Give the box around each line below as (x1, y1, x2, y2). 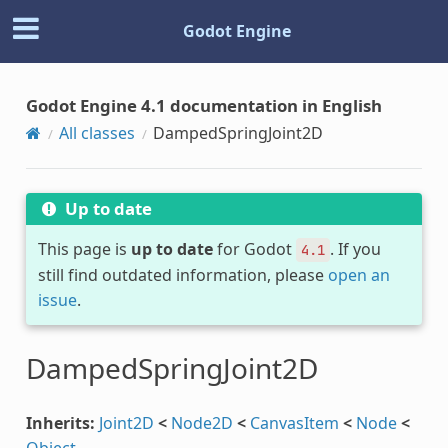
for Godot (212, 237, 296, 260)
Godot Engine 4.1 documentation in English (25, 93, 382, 117)
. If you (329, 237, 381, 260)
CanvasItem (249, 411, 339, 434)
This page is (37, 237, 131, 260)
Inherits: (25, 411, 95, 434)
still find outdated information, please (37, 263, 328, 286)
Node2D (170, 411, 233, 434)
